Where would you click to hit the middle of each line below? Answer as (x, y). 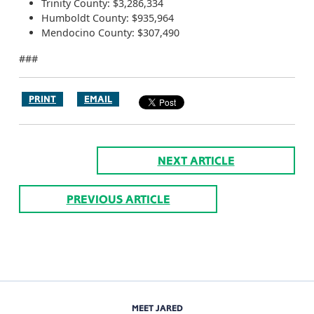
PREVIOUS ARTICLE (118, 199)
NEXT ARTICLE (196, 161)
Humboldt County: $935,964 (108, 18)
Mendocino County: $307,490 (110, 33)
